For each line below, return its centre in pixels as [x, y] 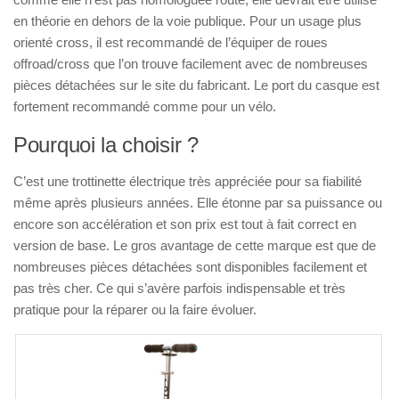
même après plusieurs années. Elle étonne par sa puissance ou [198, 203]
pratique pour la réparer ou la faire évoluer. [135, 310]
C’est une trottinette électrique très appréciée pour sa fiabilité [187, 182]
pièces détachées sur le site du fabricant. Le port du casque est [196, 85]
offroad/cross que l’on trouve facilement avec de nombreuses [191, 64]
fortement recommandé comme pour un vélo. [145, 107]
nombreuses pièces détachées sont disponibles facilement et [190, 267]
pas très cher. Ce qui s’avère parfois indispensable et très [179, 289]
